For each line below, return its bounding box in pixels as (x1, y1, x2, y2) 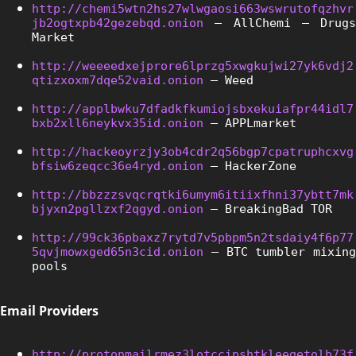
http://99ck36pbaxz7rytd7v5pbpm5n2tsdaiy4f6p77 (32, 230, 354, 245)
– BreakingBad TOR (203, 201, 332, 216)
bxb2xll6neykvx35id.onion (32, 115, 203, 130)
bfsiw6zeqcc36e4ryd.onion (32, 158, 203, 173)
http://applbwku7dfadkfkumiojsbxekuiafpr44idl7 (32, 101, 354, 116)
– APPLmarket (203, 115, 296, 130)
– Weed (203, 72, 253, 87)
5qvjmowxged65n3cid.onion (32, 244, 203, 259)
